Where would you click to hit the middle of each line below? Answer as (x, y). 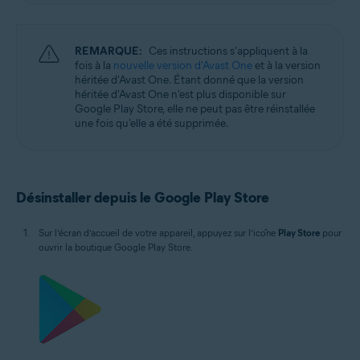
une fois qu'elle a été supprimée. (152, 123)
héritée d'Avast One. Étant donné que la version (189, 80)
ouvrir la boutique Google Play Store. (116, 247)
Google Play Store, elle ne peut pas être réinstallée (195, 109)
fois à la (94, 65)
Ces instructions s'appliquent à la (228, 51)
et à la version (286, 65)
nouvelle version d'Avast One (183, 65)
